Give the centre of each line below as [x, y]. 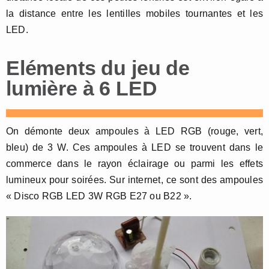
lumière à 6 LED [82, 88]
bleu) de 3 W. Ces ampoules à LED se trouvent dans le [134, 147]
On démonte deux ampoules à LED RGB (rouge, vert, [134, 131]
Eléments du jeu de [98, 68]
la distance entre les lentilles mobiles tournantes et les [134, 14]
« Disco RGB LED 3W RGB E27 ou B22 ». [99, 196]
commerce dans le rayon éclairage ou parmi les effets [134, 164]
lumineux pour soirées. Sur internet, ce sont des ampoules [134, 180]
